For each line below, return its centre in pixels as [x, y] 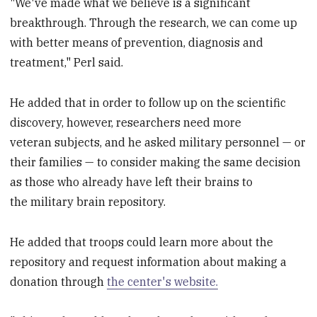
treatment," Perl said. [67, 63]
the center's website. [163, 281]
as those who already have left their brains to [132, 181]
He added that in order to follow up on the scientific [148, 102]
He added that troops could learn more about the [142, 242]
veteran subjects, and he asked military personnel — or [158, 142]
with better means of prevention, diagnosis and [137, 43]
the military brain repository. [88, 201]
